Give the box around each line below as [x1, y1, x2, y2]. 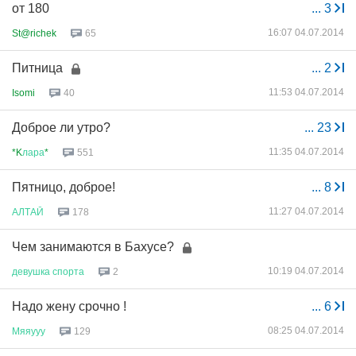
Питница [12, 61, 63, 75]
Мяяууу [12, 325, 45, 337]
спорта [52, 265, 84, 277]
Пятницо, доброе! [12, 180, 115, 194]
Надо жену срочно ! [12, 300, 126, 313]
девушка [12, 265, 50, 277]
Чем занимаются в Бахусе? [12, 240, 174, 253]
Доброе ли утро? [12, 121, 110, 134]
